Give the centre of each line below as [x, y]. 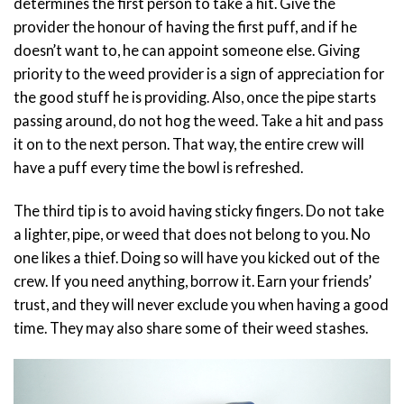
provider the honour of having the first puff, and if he [185, 27]
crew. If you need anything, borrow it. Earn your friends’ [193, 280]
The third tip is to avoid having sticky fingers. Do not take [199, 210]
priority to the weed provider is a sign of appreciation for [199, 74]
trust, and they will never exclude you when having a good [201, 304]
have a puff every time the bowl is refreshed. [160, 168]
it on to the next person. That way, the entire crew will [189, 144]
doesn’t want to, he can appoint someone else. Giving [187, 50]
